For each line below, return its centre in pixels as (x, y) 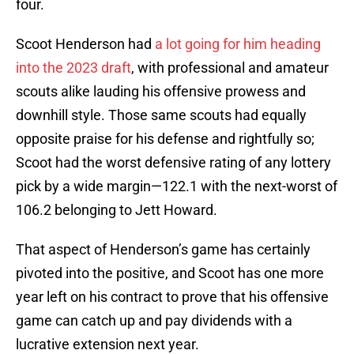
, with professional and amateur (230, 68)
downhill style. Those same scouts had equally (161, 115)
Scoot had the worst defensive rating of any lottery (173, 163)
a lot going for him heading (238, 44)
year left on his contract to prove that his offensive (172, 297)
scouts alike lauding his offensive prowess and (161, 92)
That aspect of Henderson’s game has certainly (163, 250)
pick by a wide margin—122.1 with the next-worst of (177, 186)
